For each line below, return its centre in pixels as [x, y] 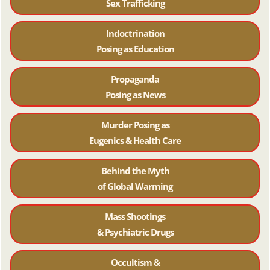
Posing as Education [135, 49]
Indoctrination [135, 33]
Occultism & [135, 262]
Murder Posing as [135, 125]
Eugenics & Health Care [135, 141]
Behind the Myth [135, 171]
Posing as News [135, 95]
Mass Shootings [135, 217]
